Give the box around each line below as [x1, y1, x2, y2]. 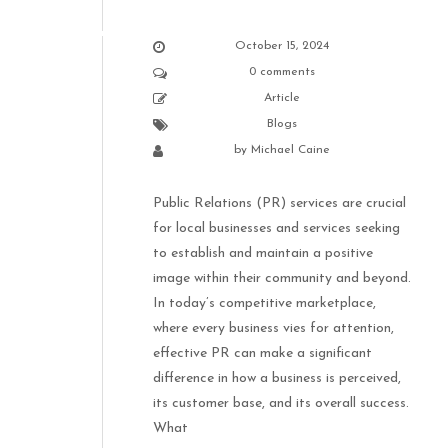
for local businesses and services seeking [153, 221, 400, 237]
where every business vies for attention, [153, 321, 394, 337]
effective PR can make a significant [153, 346, 372, 362]
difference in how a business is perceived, [153, 371, 401, 387]
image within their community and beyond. [153, 271, 411, 287]
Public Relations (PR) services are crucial [153, 196, 406, 212]
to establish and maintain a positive [153, 246, 373, 262]
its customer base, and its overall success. [153, 396, 409, 412]
